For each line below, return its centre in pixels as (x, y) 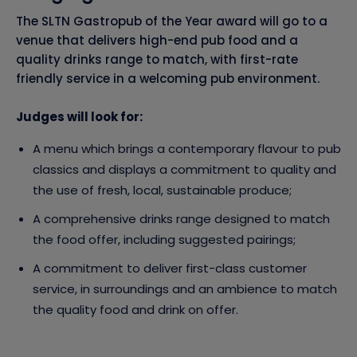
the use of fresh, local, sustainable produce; (162, 190)
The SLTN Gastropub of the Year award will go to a (172, 22)
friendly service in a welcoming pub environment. (168, 79)
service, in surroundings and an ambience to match (185, 289)
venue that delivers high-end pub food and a (157, 41)
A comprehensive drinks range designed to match (181, 219)
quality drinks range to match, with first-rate (157, 60)
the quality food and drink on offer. (135, 310)
